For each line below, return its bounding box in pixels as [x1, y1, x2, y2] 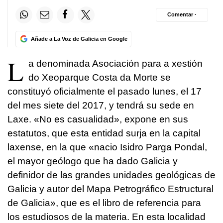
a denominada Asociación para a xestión [28, 58, 203, 69]
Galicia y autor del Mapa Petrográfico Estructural [7, 183, 214, 194]
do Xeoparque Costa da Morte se [28, 72, 171, 83]
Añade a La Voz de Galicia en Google [30, 35, 127, 42]
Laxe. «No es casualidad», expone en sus [7, 113, 188, 124]
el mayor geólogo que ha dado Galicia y [7, 155, 178, 166]
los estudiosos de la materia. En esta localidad [7, 211, 206, 222]
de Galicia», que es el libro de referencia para [7, 197, 201, 208]
